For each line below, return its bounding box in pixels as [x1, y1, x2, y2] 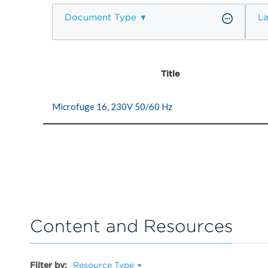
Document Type [65, 11, 136, 23]
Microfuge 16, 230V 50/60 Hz [52, 100, 172, 112]
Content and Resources [30, 215, 233, 237]
